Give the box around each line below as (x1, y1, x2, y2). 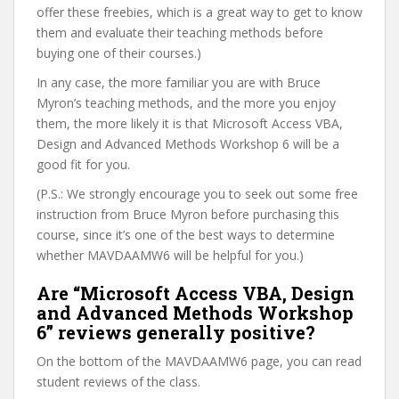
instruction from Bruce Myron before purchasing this (37, 206, 339, 223)
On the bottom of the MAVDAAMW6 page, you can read (37, 353, 362, 370)
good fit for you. (37, 156, 130, 173)
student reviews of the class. (37, 373, 200, 390)
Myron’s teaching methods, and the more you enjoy (37, 94, 336, 111)
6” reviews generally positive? (37, 321, 315, 344)
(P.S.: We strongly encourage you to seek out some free (37, 185, 358, 202)
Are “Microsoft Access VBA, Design (37, 281, 354, 305)
